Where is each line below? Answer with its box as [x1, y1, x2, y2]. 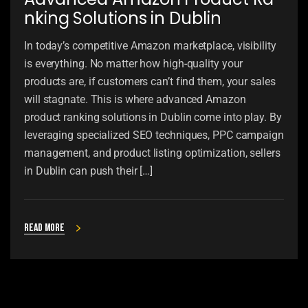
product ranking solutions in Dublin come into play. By [24, 111, 282, 124]
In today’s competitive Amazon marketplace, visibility [24, 39, 276, 53]
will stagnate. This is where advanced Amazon [24, 93, 246, 107]
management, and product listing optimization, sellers [24, 146, 280, 160]
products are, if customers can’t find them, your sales [24, 75, 276, 89]
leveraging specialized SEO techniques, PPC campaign [24, 129, 284, 142]
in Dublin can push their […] [24, 164, 153, 178]
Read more [24, 221, 65, 235]
